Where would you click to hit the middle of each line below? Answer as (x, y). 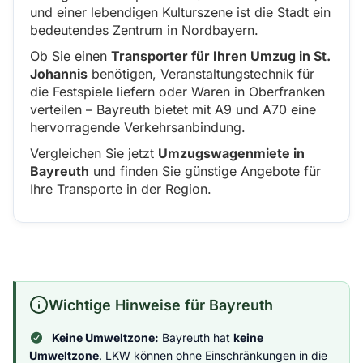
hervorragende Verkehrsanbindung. (138, 127)
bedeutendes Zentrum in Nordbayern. (144, 30)
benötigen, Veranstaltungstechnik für (201, 74)
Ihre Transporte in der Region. (121, 189)
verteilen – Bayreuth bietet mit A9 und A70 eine (173, 109)
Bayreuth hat (196, 337)
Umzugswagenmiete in (231, 153)
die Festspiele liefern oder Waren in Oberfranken (177, 92)
